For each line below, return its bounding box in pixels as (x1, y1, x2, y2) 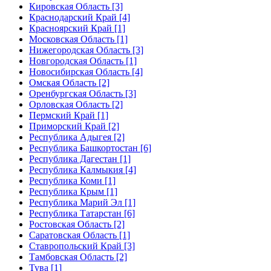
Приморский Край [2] (29, 120, 119, 131)
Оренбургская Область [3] (29, 88, 136, 99)
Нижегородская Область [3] (29, 44, 143, 55)
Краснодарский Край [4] (29, 11, 130, 22)
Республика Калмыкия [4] (29, 164, 136, 175)
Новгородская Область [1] (29, 55, 137, 66)
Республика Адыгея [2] (29, 131, 125, 142)
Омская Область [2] (29, 77, 109, 88)
